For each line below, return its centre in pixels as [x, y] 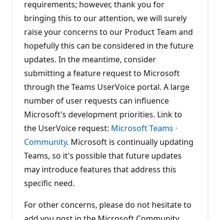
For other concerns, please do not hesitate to [108, 205]
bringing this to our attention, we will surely [105, 18]
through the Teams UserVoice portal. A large [107, 87]
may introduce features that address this [100, 169]
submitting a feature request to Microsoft [102, 73]
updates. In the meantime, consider [90, 59]
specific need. [49, 183]
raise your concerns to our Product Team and [109, 32]
